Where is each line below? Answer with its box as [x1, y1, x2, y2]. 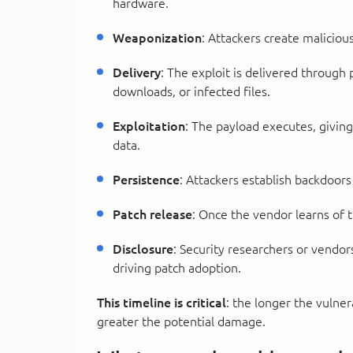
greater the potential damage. [97, 314, 266, 329]
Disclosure [113, 241, 173, 256]
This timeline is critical [97, 295, 226, 310]
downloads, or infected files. [113, 84, 270, 98]
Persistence [113, 172, 180, 187]
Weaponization [113, 30, 202, 45]
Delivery [113, 65, 161, 80]
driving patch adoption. [113, 260, 241, 275]
